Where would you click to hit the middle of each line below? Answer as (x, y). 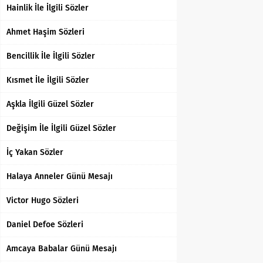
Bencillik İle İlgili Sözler (51, 56)
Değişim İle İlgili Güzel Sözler (61, 128)
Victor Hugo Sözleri (43, 200)
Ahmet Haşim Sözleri (45, 32)
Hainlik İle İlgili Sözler (48, 8)
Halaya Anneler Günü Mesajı (60, 176)
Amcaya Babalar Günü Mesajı (62, 249)
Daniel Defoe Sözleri (45, 225)
